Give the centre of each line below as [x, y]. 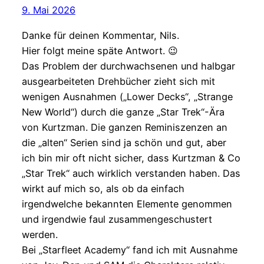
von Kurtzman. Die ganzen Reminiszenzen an [124, 127]
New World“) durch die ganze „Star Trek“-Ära [123, 112]
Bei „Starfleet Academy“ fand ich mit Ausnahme [129, 250]
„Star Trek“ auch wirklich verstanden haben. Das [131, 173]
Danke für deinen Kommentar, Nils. [100, 35]
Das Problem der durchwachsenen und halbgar [128, 66]
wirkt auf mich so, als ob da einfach [103, 188]
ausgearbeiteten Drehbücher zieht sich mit [118, 81]
